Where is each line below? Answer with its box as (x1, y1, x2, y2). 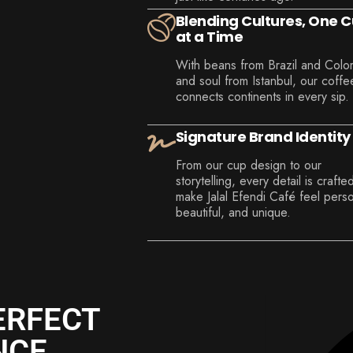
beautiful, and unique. (175, 203, 291, 222)
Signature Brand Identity (175, 127, 351, 147)
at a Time (175, 27, 243, 47)
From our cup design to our (175, 156, 321, 175)
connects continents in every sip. (175, 87, 349, 106)
